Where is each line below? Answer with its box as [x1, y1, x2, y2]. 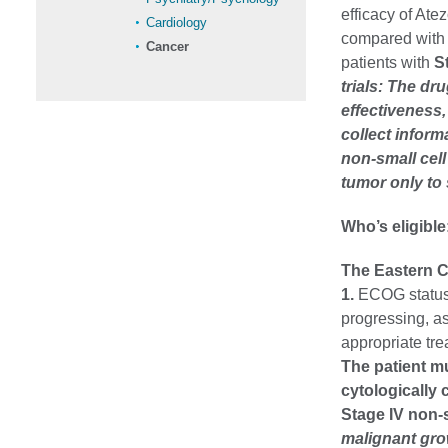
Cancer [146, 39, 189, 54]
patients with [341, 54, 434, 71]
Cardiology [146, 15, 207, 30]
